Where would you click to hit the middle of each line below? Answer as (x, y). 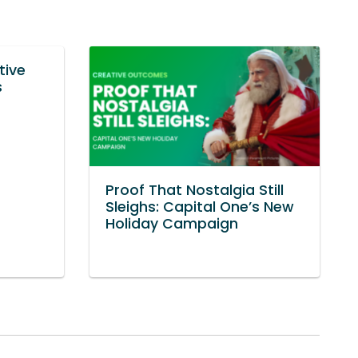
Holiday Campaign (172, 224)
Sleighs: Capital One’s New (200, 207)
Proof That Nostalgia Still (195, 191)
